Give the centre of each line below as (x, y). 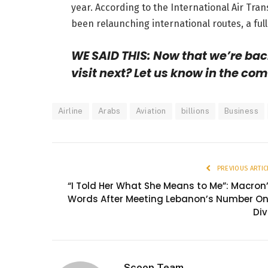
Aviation (151, 111)
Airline (71, 111)
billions (195, 111)
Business (241, 111)
